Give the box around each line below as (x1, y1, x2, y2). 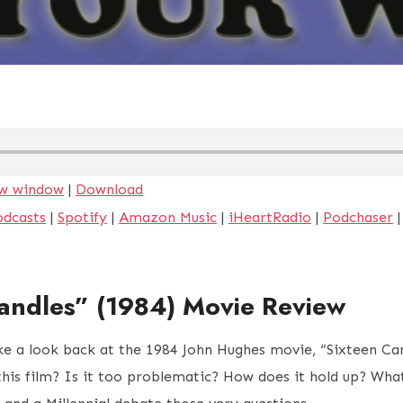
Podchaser (323, 209, 393, 227)
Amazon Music (119, 209, 217, 227)
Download (76, 181, 143, 199)
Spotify (58, 209, 107, 227)
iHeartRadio (228, 209, 311, 227)
